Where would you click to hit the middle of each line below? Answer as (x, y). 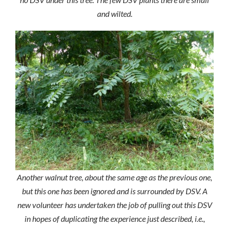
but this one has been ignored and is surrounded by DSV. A (114, 191)
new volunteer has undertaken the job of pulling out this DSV (114, 205)
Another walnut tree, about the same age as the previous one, (114, 177)
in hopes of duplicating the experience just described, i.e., (114, 219)
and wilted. (114, 13)
